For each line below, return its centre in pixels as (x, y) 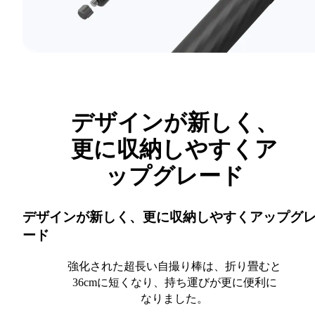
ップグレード (174, 176)
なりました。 (174, 298)
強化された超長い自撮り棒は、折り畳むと (174, 266)
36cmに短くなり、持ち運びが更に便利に (174, 282)
